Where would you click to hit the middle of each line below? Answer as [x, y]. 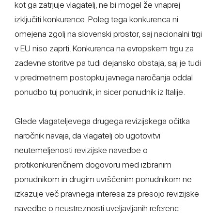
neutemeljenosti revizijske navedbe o [81, 150]
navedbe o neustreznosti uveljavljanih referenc [97, 208]
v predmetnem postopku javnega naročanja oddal [104, 77]
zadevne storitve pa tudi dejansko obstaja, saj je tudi [108, 63]
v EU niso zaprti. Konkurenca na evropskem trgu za [104, 48]
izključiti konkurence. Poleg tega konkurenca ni [96, 19]
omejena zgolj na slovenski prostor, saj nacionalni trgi [108, 34]
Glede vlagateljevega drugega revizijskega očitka [102, 121]
